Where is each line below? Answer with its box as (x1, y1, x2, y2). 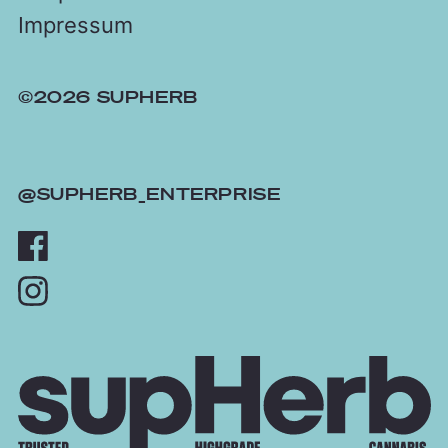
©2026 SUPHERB (18, 85, 198, 107)
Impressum (18, 11, 133, 38)
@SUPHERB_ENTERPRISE (18, 183, 281, 205)
